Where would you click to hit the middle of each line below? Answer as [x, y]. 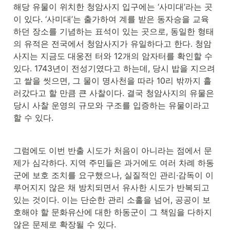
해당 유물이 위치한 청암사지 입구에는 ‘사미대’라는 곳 [113, 7]
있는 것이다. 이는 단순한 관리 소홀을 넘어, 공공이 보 [112, 200]
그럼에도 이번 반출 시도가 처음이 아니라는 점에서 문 [113, 151]
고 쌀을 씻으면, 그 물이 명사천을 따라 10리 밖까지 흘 [112, 81]
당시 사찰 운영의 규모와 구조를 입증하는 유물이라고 [111, 106]
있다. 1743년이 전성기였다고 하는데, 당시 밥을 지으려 [114, 69]
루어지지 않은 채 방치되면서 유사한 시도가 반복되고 [111, 188]
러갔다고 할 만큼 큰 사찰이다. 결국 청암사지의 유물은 [114, 93]
